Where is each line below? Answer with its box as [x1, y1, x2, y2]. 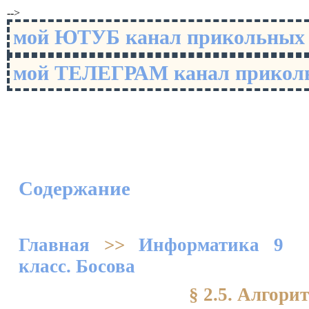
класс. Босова [19, 256, 135, 277]
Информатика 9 [139, 235, 284, 255]
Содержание [19, 177, 130, 200]
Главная [19, 235, 90, 255]
